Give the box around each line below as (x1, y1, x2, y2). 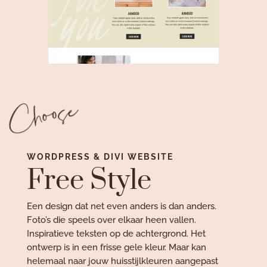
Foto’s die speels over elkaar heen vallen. (26, 215, 196, 226)
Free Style (26, 163, 151, 199)
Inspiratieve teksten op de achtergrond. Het (26, 228, 206, 240)
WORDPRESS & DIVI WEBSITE (26, 152, 173, 162)
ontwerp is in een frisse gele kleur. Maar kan (26, 242, 206, 253)
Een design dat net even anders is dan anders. (26, 201, 216, 212)
